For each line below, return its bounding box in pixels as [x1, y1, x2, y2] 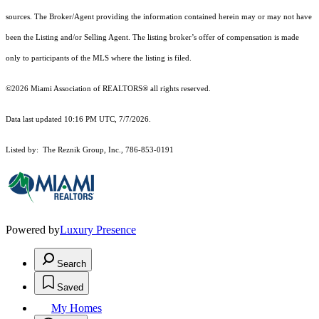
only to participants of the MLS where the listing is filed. [6, 54, 194, 63]
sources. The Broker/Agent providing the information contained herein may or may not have [6, 13, 312, 21]
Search [57, 258, 86, 270]
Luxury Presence [60, 224, 136, 236]
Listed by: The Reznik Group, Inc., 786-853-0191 [6, 146, 174, 155]
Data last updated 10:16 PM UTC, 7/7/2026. [6, 115, 151, 124]
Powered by [6, 224, 60, 236]
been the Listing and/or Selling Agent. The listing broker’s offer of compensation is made [6, 33, 299, 42]
